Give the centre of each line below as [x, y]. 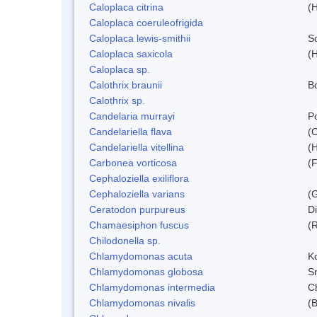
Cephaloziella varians [137, 194]
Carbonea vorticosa [133, 162]
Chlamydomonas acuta [141, 256]
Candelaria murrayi [132, 116]
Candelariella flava [131, 131]
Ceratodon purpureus [137, 209]
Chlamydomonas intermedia [152, 287]
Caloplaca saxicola [131, 53]
